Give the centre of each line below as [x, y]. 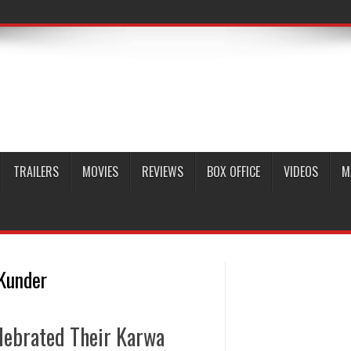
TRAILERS [36, 172]
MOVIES [100, 172]
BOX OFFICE [233, 172]
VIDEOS [301, 172]
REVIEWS [163, 172]
